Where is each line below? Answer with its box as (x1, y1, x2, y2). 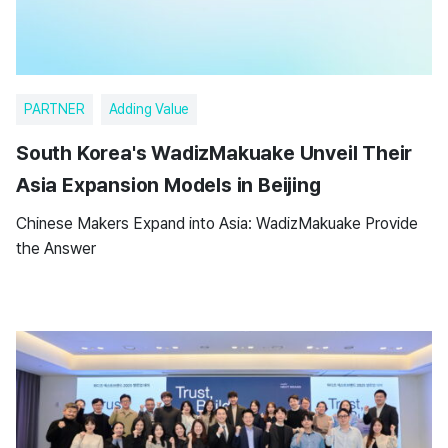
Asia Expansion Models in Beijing (16, 173, 321, 197)
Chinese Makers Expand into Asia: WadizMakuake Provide (16, 214, 418, 233)
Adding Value (108, 101, 190, 117)
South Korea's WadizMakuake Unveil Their (16, 141, 413, 165)
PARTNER (24, 101, 85, 117)
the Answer (16, 239, 96, 258)
